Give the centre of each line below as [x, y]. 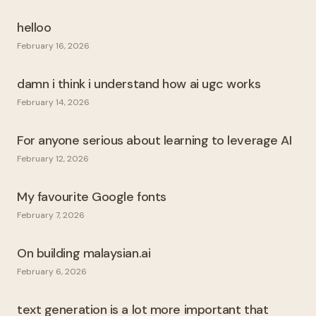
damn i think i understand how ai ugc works [139, 84]
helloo [34, 28]
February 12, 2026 [53, 159]
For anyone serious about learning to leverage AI [154, 141]
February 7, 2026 [51, 215]
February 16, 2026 [53, 46]
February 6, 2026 [52, 272]
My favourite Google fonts [92, 197]
